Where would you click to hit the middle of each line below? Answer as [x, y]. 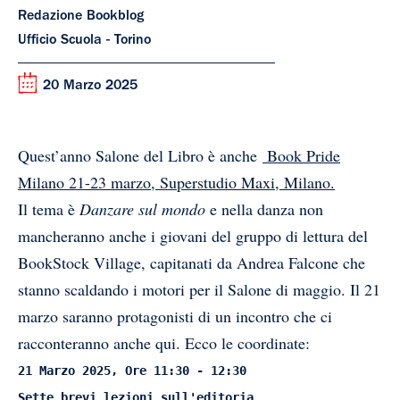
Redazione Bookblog [81, 17]
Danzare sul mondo [140, 209]
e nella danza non [264, 209]
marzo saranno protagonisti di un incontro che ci [175, 317]
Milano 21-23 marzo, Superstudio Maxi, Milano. [176, 183]
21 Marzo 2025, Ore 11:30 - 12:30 [132, 371]
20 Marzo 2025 [90, 87]
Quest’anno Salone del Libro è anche [140, 156]
